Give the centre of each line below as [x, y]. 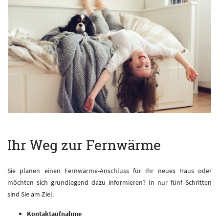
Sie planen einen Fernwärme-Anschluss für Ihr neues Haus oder [109, 171]
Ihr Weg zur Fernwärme [84, 145]
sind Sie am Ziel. [31, 194]
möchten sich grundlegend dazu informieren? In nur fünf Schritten [109, 183]
